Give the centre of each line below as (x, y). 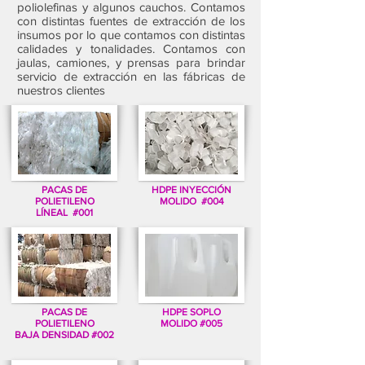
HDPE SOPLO (191, 312)
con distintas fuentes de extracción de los (131, 21)
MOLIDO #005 (191, 323)
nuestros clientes (61, 90)
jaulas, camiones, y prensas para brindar (131, 62)
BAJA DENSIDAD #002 (64, 335)
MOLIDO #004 (191, 201)
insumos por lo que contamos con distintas (131, 35)
